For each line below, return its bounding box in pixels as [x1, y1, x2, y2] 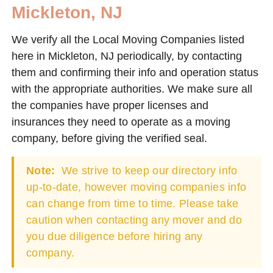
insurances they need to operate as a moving [12, 115, 230, 128]
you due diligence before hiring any [26, 230, 203, 243]
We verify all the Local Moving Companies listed [12, 33, 244, 46]
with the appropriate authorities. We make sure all [12, 82, 252, 95]
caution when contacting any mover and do [26, 213, 242, 226]
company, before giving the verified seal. [12, 132, 207, 144]
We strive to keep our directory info [58, 164, 238, 177]
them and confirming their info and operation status [12, 66, 258, 79]
